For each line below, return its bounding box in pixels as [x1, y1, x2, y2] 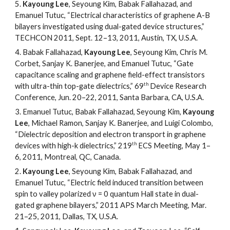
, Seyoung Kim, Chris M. [130, 48, 208, 57]
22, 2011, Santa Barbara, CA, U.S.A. [86, 93, 204, 102]
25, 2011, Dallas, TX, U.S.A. [28, 212, 119, 221]
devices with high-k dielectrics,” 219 [15, 141, 132, 150]
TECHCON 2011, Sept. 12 [15, 33, 104, 43]
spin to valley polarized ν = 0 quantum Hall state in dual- [15, 189, 199, 199]
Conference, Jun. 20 [15, 93, 82, 102]
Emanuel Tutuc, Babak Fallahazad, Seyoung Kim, [23, 107, 183, 117]
